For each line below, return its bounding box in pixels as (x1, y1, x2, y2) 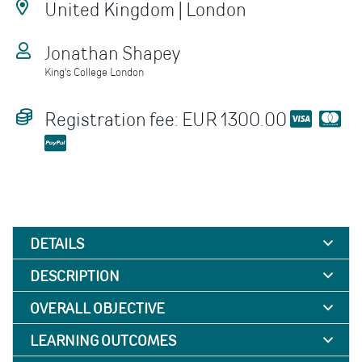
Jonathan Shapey (44, 40, 180, 65)
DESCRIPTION (30, 265, 120, 285)
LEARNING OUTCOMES (30, 330, 176, 350)
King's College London (44, 63, 144, 79)
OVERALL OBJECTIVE (30, 297, 165, 318)
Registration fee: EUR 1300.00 (44, 106, 290, 131)
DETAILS (30, 233, 84, 253)
